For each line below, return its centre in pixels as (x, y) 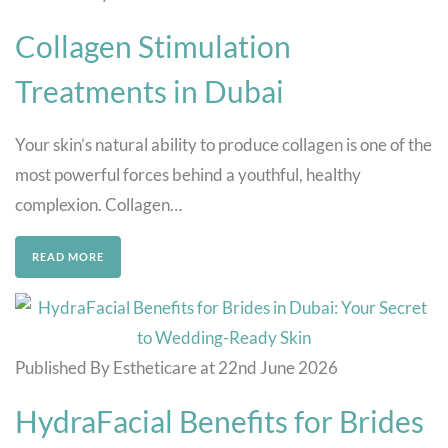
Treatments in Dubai (149, 91)
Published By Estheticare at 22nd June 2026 (176, 368)
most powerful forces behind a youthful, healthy (188, 175)
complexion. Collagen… (98, 205)
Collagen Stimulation (153, 46)
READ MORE (68, 257)
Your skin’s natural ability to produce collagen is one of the (223, 145)
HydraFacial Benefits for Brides (219, 421)
